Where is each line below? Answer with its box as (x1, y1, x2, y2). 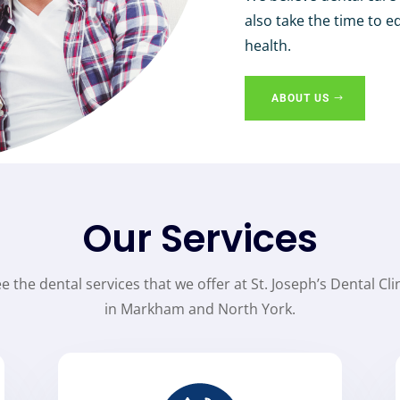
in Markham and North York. (104, 299, 296, 320)
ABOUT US (271, 91, 329, 104)
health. (245, 35, 291, 55)
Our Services (82, 212, 318, 266)
